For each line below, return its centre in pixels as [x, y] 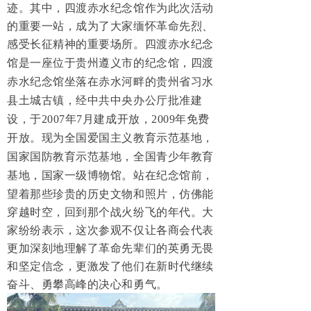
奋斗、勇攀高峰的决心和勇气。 [87, 284]
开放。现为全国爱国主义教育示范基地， [110, 138]
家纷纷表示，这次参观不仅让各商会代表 [110, 230]
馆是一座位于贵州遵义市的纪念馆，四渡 [110, 63]
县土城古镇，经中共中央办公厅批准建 [105, 100]
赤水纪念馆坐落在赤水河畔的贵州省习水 [110, 82]
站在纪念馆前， [173, 175]
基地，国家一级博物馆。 [70, 175]
